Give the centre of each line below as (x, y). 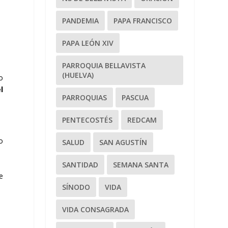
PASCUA (135, 97)
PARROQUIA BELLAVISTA (104, 65)
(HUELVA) (78, 75)
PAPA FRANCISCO (143, 20)
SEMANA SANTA (141, 164)
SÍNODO (76, 187)
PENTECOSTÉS (88, 120)
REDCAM (142, 120)
